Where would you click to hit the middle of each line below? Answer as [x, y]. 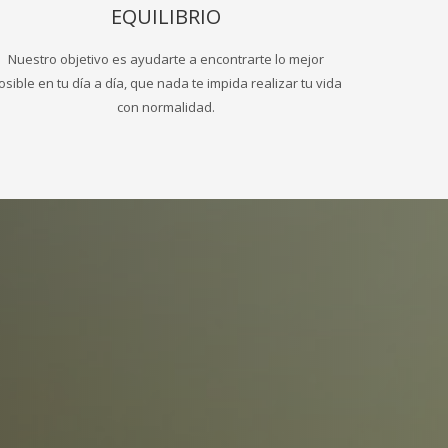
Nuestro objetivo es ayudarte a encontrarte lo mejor [166, 58]
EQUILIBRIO [166, 16]
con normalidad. [166, 106]
